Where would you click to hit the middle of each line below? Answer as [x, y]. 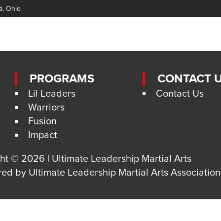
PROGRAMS [62, 79]
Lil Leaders [52, 94]
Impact [43, 135]
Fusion [43, 121]
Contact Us [180, 94]
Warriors [47, 108]
